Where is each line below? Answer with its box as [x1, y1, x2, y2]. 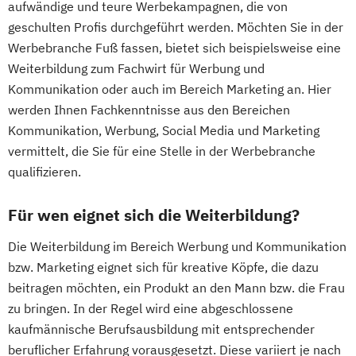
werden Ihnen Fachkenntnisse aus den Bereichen [8, 102, 290, 118]
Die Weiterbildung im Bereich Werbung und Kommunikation [8, 238, 346, 254]
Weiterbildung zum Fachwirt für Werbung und [8, 60, 265, 76]
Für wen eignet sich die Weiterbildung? [8, 204, 300, 226]
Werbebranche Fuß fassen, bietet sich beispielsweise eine [8, 40, 341, 56]
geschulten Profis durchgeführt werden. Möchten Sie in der [8, 19, 343, 35]
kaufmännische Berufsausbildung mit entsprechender [8, 321, 315, 337]
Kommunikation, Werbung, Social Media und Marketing [8, 122, 319, 138]
